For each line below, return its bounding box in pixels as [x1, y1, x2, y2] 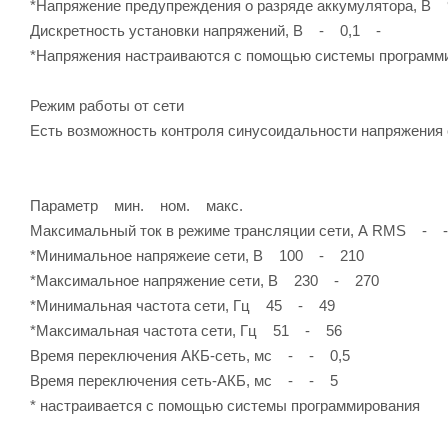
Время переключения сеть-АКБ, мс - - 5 [30, 371, 338, 389]
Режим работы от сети [30, 96, 184, 114]
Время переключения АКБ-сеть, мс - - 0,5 [30, 346, 350, 364]
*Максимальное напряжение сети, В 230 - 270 [30, 271, 379, 289]
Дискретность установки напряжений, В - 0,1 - [30, 21, 381, 39]
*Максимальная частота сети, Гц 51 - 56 [30, 321, 342, 339]
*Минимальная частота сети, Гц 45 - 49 [30, 296, 335, 314]
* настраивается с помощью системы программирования [30, 396, 420, 414]
